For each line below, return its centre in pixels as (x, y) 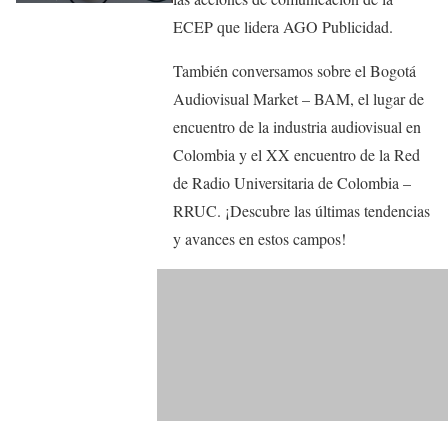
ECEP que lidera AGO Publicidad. (283, 27)
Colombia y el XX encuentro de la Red (297, 155)
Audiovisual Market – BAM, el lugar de (299, 99)
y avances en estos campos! (260, 239)
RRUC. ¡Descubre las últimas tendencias (302, 211)
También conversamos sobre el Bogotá (295, 71)
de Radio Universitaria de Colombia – (292, 183)
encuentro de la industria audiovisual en (297, 127)
